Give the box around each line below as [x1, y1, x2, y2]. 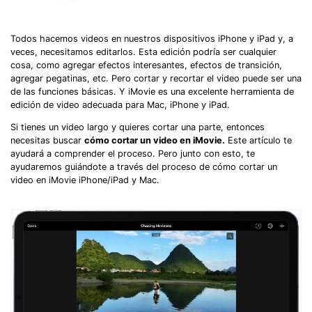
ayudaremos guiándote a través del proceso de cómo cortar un [10, 161, 277, 172]
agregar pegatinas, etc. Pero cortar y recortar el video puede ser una [10, 72, 302, 84]
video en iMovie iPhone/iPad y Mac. [10, 174, 159, 185]
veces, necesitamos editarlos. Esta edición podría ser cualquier [10, 46, 276, 57]
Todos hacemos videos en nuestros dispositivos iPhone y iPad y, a [10, 33, 293, 44]
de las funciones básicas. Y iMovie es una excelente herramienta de [10, 86, 294, 97]
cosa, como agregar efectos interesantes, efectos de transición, [10, 59, 282, 70]
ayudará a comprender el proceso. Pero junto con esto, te [10, 148, 255, 159]
